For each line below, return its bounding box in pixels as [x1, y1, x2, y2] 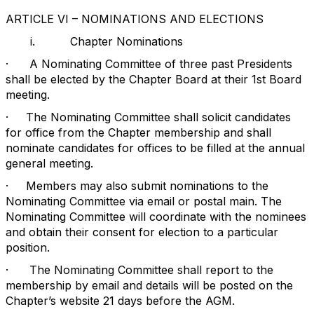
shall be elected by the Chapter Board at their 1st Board [6, 72, 301, 86]
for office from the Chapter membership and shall [6, 125, 271, 139]
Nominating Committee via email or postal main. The [6, 194, 282, 208]
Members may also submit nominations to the [26, 179, 268, 193]
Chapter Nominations [70, 34, 183, 48]
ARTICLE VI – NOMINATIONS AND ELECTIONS [6, 12, 264, 26]
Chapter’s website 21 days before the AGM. [6, 294, 235, 308]
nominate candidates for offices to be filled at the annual [6, 141, 305, 155]
